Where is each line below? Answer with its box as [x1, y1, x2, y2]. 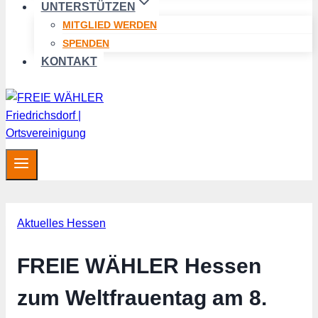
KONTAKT [40, 55, 97, 67]
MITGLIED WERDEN [62, 19, 157, 31]
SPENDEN [62, 38, 109, 49]
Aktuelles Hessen [17, 217, 106, 230]
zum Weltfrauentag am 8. [17, 286, 267, 310]
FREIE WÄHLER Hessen [17, 254, 261, 278]
